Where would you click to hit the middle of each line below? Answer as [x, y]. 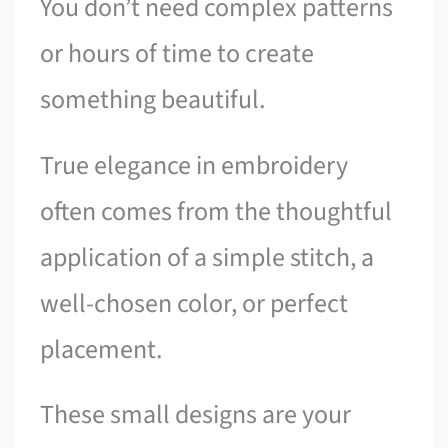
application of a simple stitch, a [207, 257]
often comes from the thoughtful [216, 211]
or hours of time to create [177, 54]
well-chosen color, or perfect [194, 303]
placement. [101, 349]
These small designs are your [196, 415]
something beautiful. [153, 100]
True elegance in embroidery [194, 165]
